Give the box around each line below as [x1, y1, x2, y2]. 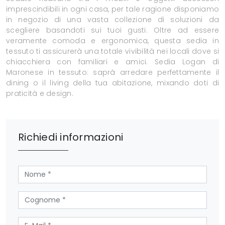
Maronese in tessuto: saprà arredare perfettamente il [6, 67, 219, 78]
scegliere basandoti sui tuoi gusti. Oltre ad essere [6, 25, 219, 36]
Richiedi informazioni [18, 130, 124, 145]
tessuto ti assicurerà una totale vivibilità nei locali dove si [6, 46, 219, 57]
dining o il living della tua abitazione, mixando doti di [6, 78, 219, 88]
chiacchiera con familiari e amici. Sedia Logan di [6, 57, 219, 67]
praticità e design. [6, 88, 73, 99]
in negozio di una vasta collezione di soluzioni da [6, 15, 219, 25]
